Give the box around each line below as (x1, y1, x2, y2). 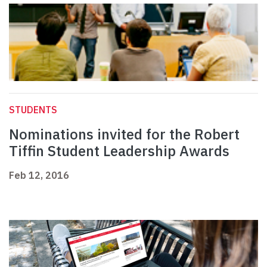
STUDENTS (9, 104, 57, 116)
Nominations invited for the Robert (9, 125, 240, 144)
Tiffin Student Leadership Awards (9, 141, 229, 161)
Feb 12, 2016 (9, 169, 69, 182)
